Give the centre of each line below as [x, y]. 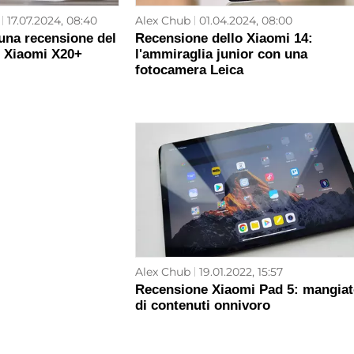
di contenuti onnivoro [203, 306]
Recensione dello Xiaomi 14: [224, 39]
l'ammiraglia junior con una [221, 55]
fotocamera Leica [189, 70]
